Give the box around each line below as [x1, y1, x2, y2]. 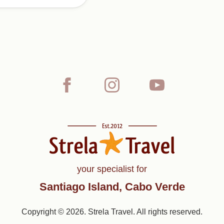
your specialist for [77, 164, 147, 174]
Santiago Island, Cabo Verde [39, 180, 185, 193]
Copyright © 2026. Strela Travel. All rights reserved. [21, 207, 202, 216]
